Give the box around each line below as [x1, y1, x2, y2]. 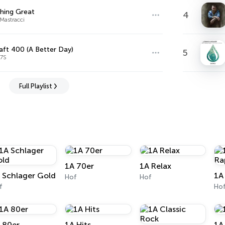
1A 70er [65, 161, 94, 171]
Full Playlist [19, 82, 52, 90]
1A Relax [139, 161, 171, 171]
